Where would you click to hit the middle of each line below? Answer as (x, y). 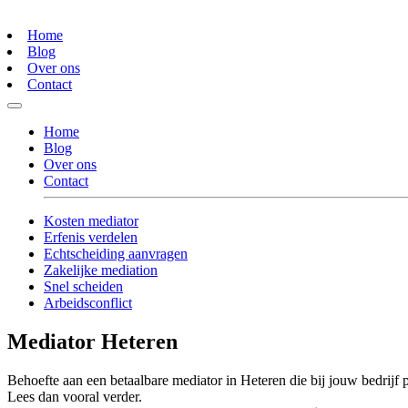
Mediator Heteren (92, 342)
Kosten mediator (91, 221)
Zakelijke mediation (101, 270)
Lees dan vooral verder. (75, 397)
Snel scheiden (83, 287)
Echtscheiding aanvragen (116, 254)
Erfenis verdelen (91, 238)
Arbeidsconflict (88, 303)
